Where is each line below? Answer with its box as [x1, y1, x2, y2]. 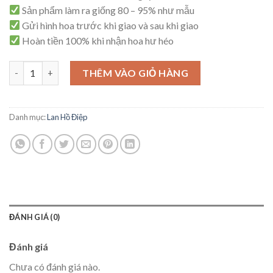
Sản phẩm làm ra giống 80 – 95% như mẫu [20, 4, 195, 16]
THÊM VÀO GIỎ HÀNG [82, 66, 189, 79]
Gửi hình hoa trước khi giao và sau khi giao [20, 19, 199, 31]
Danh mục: [9, 112, 47, 122]
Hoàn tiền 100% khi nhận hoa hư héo [20, 34, 174, 46]
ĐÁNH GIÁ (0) [9, 212, 60, 222]
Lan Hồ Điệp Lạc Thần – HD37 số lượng [9, 62, 168, 73]
